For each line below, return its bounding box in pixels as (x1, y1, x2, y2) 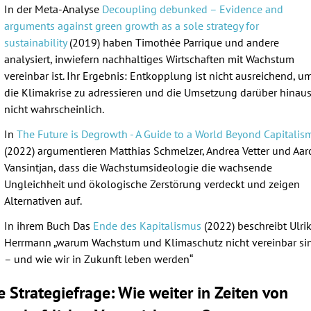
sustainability (4, 35, 67, 49)
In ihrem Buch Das (4, 218, 93, 233)
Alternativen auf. (4, 193, 84, 208)
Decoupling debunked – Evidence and (102, 1, 283, 16)
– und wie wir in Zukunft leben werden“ (4, 251, 193, 266)
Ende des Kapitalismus (93, 218, 201, 233)
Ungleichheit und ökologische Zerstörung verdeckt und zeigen (4, 176, 300, 191)
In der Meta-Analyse (4, 1, 102, 16)
